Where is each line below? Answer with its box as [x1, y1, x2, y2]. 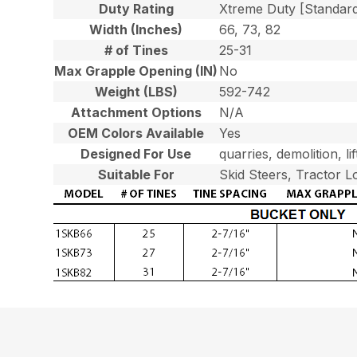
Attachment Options [70, 104, 202, 120]
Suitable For [97, 167, 175, 182]
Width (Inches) [89, 22, 183, 37]
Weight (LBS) [94, 84, 178, 100]
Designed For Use [80, 146, 192, 162]
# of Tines [104, 42, 168, 58]
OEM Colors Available [68, 125, 205, 141]
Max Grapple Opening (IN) [54, 63, 218, 79]
